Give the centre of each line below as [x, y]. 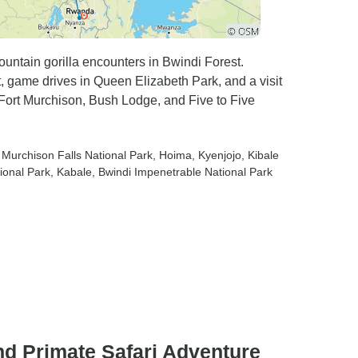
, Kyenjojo [217, 155]
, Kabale [71, 172]
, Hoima [172, 155]
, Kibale [260, 155]
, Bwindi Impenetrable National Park [182, 172]
